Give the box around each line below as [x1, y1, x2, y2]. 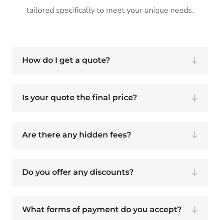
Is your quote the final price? [22, 93, 137, 103]
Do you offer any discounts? [22, 167, 134, 177]
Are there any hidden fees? [22, 130, 131, 140]
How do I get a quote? [22, 55, 110, 65]
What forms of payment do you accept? [22, 205, 182, 215]
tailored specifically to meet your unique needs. [26, 5, 194, 16]
